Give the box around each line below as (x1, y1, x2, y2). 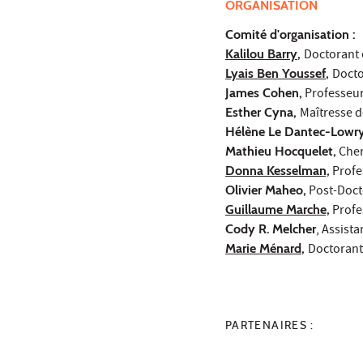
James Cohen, (225, 84, 302, 100)
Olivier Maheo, (225, 181, 306, 198)
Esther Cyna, (225, 104, 300, 120)
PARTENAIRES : (225, 318, 314, 331)
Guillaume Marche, (225, 201, 330, 217)
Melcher (272, 220, 316, 237)
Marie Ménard (225, 240, 301, 256)
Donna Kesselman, (225, 162, 330, 178)
